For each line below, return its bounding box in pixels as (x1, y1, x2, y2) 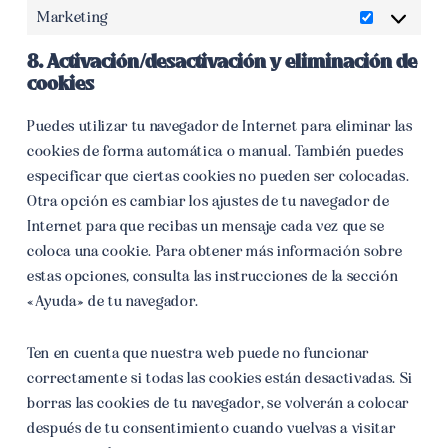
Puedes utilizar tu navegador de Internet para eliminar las (26, 117, 413, 135)
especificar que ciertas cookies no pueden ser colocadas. (26, 167, 410, 185)
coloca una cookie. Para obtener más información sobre (26, 242, 403, 260)
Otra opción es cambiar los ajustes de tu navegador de (26, 192, 390, 210)
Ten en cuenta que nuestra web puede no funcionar (26, 344, 369, 362)
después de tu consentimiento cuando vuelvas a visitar (26, 419, 396, 437)
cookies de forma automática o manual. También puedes (26, 142, 404, 160)
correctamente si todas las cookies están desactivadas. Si (26, 369, 413, 387)
